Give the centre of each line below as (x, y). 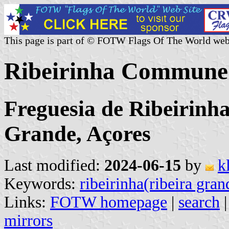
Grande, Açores (77, 133)
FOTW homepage (109, 202)
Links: (27, 202)
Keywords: (42, 184)
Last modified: (54, 165)
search (199, 202)
